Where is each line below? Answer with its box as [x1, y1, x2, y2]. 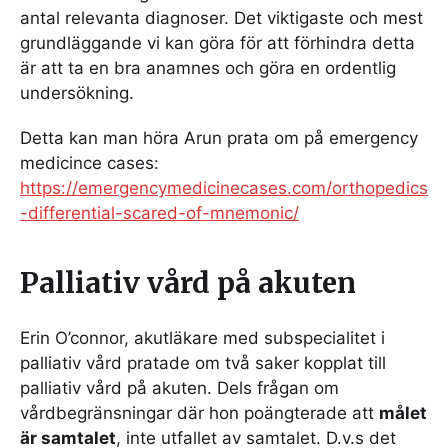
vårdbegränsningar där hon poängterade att [20, 402, 379, 423]
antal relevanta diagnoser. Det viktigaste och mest [20, 7, 423, 28]
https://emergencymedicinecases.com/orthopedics [20, 177, 428, 198]
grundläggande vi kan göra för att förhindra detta [20, 32, 415, 53]
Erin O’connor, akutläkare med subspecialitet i [20, 327, 385, 348]
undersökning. [20, 82, 134, 103]
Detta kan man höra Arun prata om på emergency [20, 127, 418, 148]
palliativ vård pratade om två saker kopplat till [20, 352, 386, 373]
